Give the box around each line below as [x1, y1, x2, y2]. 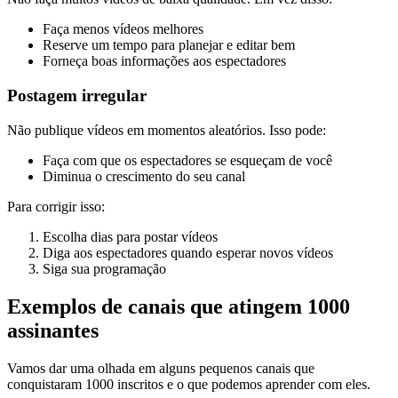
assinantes [7, 318, 99, 342]
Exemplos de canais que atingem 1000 [7, 294, 350, 318]
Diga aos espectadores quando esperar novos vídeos [43, 244, 333, 260]
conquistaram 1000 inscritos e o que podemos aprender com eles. [7, 376, 370, 392]
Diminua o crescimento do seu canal [43, 168, 245, 184]
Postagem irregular [7, 85, 147, 105]
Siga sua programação [43, 260, 166, 276]
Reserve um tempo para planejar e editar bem [43, 37, 295, 53]
